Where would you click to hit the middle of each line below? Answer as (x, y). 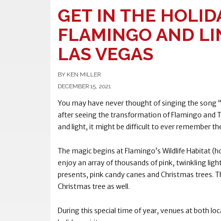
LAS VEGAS (106, 54)
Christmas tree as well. (94, 186)
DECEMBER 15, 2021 (84, 86)
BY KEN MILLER (79, 74)
